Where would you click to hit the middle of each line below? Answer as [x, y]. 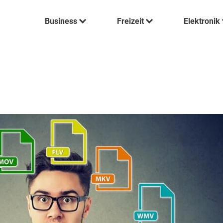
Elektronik [202, 21]
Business [61, 21]
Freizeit [131, 21]
